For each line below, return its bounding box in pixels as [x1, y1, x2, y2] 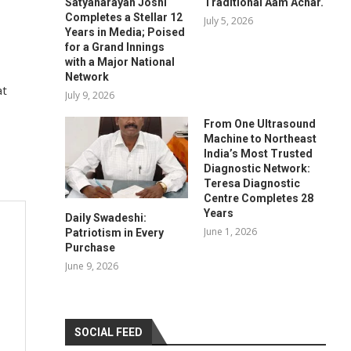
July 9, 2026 [65, 88, 115, 102]
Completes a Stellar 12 [65, 10, 183, 24]
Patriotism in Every [65, 226, 165, 239]
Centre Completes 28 [203, 191, 313, 204]
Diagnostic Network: [203, 161, 310, 175]
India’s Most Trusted [203, 147, 313, 160]
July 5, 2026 [203, 13, 253, 27]
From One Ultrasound [203, 117, 316, 130]
